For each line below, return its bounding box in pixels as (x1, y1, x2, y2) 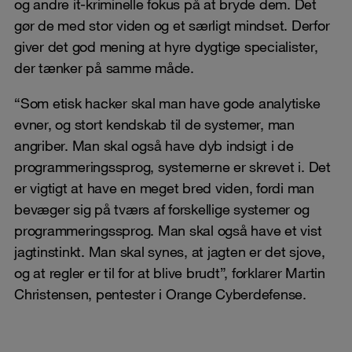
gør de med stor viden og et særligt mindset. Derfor (14, 16, 330, 34)
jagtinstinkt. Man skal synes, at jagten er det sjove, (14, 242, 325, 260)
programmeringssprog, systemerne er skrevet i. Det (14, 157, 331, 175)
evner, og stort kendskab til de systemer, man (14, 115, 295, 133)
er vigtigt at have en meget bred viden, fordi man (14, 178, 314, 196)
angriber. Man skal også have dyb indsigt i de (14, 136, 294, 154)
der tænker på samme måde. (14, 58, 194, 76)
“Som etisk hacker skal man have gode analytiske (14, 93, 321, 112)
